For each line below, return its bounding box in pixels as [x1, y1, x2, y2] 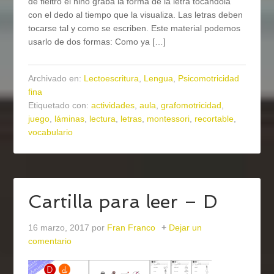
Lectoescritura [84, 73, 139, 84]
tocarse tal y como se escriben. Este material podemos [28, 23, 241, 34]
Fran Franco [107, 223, 156, 233]
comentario [28, 236, 72, 246]
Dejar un [169, 223, 202, 233]
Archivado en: [28, 73, 84, 84]
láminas [54, 114, 85, 124]
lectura [89, 114, 116, 124]
